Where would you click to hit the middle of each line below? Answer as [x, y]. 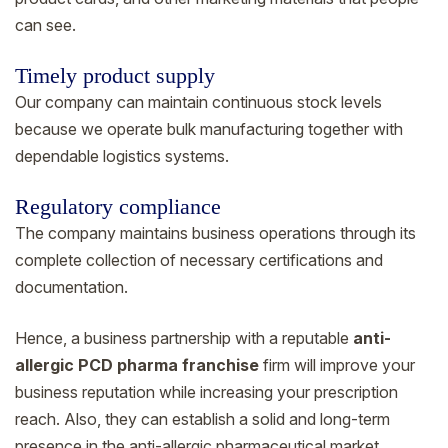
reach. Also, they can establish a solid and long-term [202, 418]
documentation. [71, 286]
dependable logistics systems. [122, 155]
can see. [45, 24]
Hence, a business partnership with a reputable [184, 337]
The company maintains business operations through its [215, 232]
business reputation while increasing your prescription [206, 391]
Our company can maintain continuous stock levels [198, 101]
